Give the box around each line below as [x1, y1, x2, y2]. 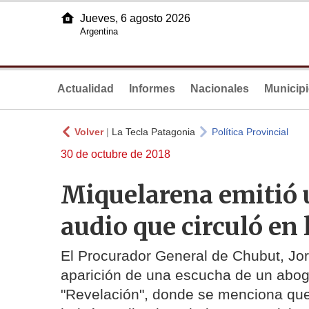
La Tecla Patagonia [112, 126, 195, 137]
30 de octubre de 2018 [61, 148, 170, 160]
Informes [129, 83, 175, 94]
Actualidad [57, 83, 114, 94]
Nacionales [190, 83, 249, 94]
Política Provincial [212, 126, 288, 137]
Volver [74, 126, 103, 137]
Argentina [80, 26, 118, 37]
